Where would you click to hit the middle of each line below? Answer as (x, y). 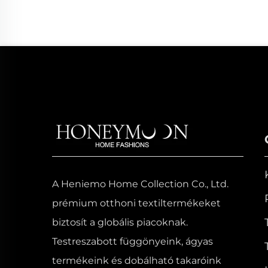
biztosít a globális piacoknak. (120, 222)
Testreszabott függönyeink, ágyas (133, 241)
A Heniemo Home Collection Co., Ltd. (140, 184)
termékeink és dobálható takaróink (137, 260)
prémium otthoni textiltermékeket (136, 203)
